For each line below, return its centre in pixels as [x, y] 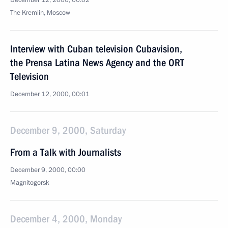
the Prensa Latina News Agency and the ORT [97, 63]
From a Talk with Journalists [66, 152]
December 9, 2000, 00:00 [48, 170]
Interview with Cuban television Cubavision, [96, 49]
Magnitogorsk [30, 183]
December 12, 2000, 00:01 [50, 94]
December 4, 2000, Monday [66, 219]
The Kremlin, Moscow [40, 13]
